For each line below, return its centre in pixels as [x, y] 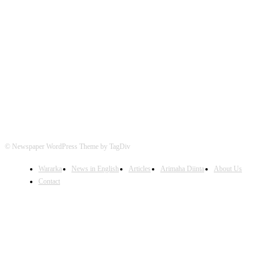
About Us [228, 168]
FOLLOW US [134, 48]
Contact [49, 181]
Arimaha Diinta [182, 168]
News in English [95, 168]
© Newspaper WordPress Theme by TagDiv [68, 146]
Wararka [50, 168]
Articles [140, 168]
